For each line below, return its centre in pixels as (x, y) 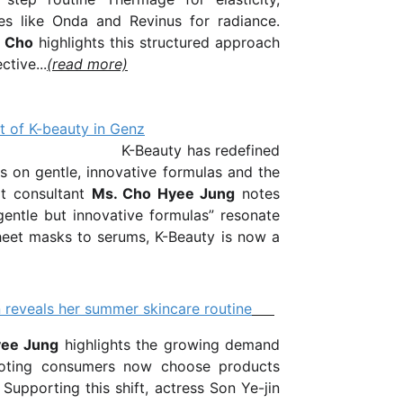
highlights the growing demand (170, 345)
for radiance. (231, 21)
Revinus (156, 21)
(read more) (87, 64)
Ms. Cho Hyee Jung (163, 193)
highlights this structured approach (157, 42)
